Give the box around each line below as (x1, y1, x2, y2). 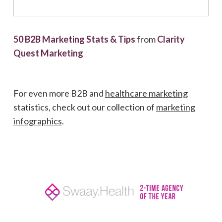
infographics (13, 115, 62, 126)
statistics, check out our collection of (13, 101, 156, 112)
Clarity (157, 33, 185, 45)
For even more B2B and (13, 87, 105, 99)
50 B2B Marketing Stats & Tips (13, 33, 135, 45)
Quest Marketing (13, 47, 83, 58)
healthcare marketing (105, 87, 188, 99)
